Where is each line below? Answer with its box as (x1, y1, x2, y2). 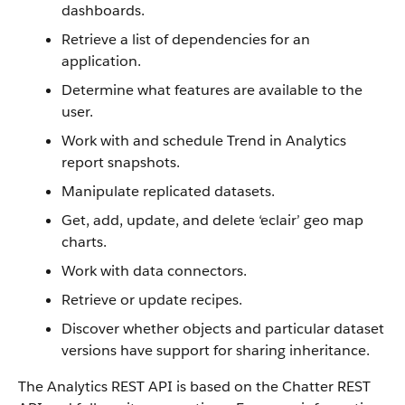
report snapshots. (61, 153, 180, 172)
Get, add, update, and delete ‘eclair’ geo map (61, 211, 363, 230)
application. (61, 52, 141, 71)
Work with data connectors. (61, 261, 247, 280)
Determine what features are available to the (61, 80, 363, 99)
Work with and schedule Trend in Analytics (61, 131, 346, 150)
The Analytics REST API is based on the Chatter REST (18, 377, 371, 396)
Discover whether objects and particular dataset (61, 319, 384, 338)
